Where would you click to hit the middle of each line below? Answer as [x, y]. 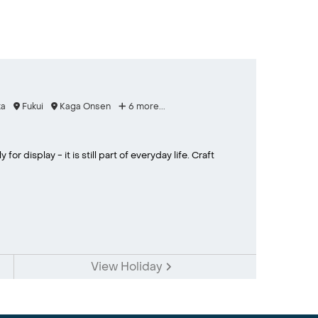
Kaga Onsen [84, 106]
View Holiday [128, 267]
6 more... [146, 106]
